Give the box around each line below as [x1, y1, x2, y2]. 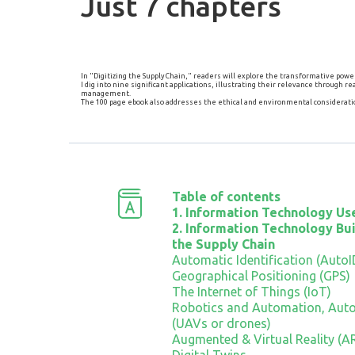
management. [81, 89, 131, 97]
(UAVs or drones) [171, 315, 271, 330]
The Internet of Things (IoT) [171, 284, 331, 299]
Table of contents [171, 189, 281, 204]
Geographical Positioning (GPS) [171, 268, 350, 283]
